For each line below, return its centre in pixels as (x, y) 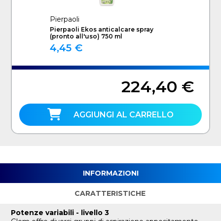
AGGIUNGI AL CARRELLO (124, 114)
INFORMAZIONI (110, 173)
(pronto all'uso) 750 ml (86, 36)
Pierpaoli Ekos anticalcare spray (101, 29)
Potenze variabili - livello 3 (60, 212)
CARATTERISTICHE (110, 193)
